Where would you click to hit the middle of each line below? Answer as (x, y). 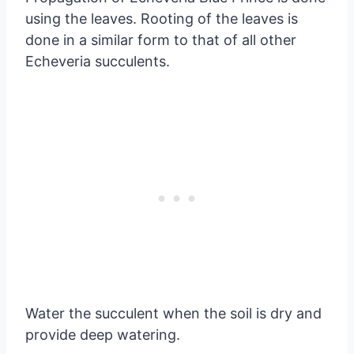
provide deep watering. (103, 334)
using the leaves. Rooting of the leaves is (162, 18)
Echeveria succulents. (98, 61)
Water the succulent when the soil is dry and (173, 313)
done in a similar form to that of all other (161, 40)
